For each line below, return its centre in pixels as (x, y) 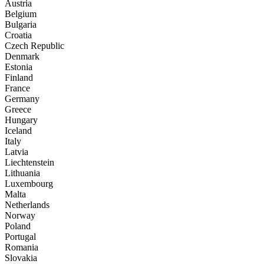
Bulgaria (21, 25)
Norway (20, 216)
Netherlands (27, 205)
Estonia (19, 67)
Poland (18, 226)
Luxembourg (29, 184)
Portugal (20, 237)
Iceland (18, 131)
